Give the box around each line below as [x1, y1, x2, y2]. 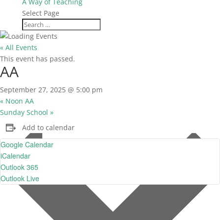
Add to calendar [22, 123, 75, 132]
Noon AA [3, 96, 34, 106]
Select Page [22, 8, 59, 18]
